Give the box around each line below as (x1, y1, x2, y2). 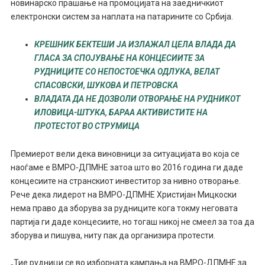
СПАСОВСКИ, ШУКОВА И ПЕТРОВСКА (34, 80, 178, 90)
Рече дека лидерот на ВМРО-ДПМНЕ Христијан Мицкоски (10, 189, 237, 199)
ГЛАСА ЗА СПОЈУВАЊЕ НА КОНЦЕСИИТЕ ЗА (34, 53, 205, 63)
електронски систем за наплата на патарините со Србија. (10, 11, 233, 21)
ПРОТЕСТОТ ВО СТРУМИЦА (34, 121, 140, 131)
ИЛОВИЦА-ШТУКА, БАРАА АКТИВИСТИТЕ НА (34, 107, 208, 117)
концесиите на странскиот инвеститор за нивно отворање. (10, 176, 241, 186)
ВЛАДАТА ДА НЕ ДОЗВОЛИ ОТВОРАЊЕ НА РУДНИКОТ (34, 93, 240, 104)
